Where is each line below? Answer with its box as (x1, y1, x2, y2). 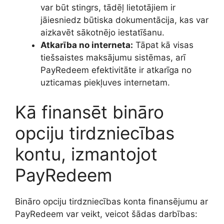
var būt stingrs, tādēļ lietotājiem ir (40, 2, 175, 12)
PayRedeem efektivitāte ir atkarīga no (40, 64, 191, 75)
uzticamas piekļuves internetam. (40, 77, 170, 87)
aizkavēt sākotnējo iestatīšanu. (40, 27, 164, 37)
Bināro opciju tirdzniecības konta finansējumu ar (15, 196, 208, 207)
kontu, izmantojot (15, 143, 157, 165)
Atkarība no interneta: (40, 39, 133, 50)
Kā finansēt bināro (15, 101, 164, 123)
